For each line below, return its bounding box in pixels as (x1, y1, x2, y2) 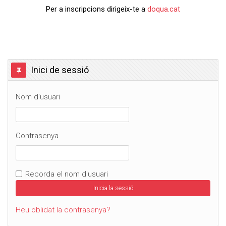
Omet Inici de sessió (7, 60, 77, 70)
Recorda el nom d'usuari (25, 169, 108, 179)
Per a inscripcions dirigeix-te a (46, 5, 147, 14)
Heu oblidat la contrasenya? (16, 205, 110, 214)
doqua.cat (147, 5, 180, 14)
